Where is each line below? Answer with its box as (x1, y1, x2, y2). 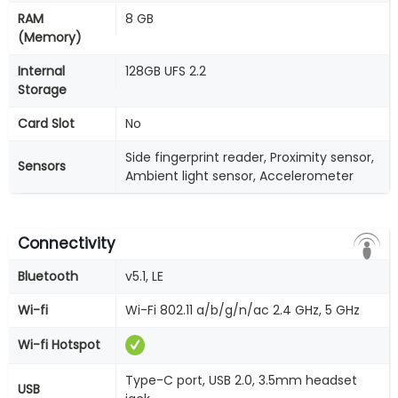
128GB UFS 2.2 (125, 62, 206, 80)
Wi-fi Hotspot (18, 336, 100, 354)
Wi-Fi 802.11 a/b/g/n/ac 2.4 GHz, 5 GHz (125, 301, 360, 319)
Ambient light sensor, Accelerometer (125, 167, 354, 185)
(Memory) (18, 28, 82, 46)
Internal (18, 62, 65, 80)
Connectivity (18, 233, 115, 254)
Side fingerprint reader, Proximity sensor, (125, 148, 374, 166)
